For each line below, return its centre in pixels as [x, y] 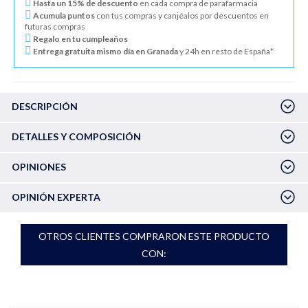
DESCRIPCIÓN [45, 106]
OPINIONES [39, 166]
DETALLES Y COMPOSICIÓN [76, 136]
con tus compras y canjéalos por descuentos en [182, 15]
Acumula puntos [63, 15]
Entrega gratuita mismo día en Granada [105, 51]
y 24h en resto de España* [226, 51]
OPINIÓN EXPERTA [56, 197]
